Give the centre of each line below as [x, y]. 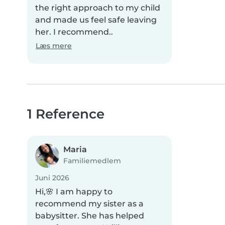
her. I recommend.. [74, 32]
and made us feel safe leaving [96, 20]
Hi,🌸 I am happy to [74, 192]
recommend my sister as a [89, 204]
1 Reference [66, 114]
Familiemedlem [92, 161]
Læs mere [54, 46]
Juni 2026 [52, 178]
